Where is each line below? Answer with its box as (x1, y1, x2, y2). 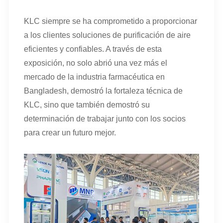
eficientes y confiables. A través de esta (23, 44, 162, 53)
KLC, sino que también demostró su (23, 100, 150, 109)
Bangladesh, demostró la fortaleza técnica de (23, 86, 183, 95)
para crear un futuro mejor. (23, 128, 116, 137)
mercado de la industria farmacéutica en (23, 72, 165, 81)
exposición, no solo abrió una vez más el (23, 58, 167, 67)
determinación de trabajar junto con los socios (23, 114, 186, 123)
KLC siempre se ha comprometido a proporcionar (23, 16, 197, 25)
